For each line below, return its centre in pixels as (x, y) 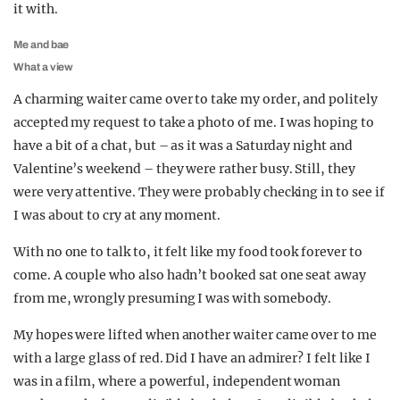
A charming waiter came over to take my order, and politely (196, 99)
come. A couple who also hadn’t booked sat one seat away (190, 275)
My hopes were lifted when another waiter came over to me (195, 335)
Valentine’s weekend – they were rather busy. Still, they (184, 169)
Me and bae (42, 45)
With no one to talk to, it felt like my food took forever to (188, 252)
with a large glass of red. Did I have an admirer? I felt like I (192, 358)
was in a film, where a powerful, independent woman (177, 381)
